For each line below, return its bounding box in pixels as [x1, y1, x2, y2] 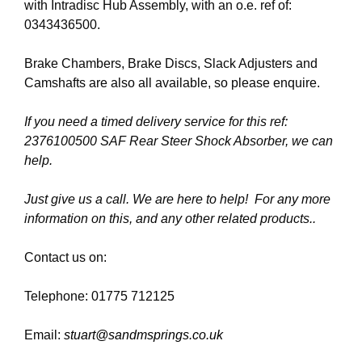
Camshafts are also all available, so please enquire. [24, 75, 320, 90]
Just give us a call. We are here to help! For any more [24, 192, 330, 206]
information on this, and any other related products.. [24, 211, 316, 225]
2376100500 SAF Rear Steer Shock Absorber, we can [24, 133, 333, 148]
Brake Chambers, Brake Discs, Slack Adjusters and [24, 56, 318, 70]
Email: [24, 327, 64, 342]
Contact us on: [24, 250, 107, 264]
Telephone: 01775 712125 [24, 288, 175, 303]
